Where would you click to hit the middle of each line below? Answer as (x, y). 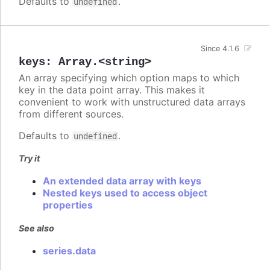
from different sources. (71, 114)
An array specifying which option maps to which (129, 78)
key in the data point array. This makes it (112, 90)
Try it (30, 159)
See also (36, 228)
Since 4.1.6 (220, 49)
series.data (69, 250)
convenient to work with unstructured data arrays (132, 102)
